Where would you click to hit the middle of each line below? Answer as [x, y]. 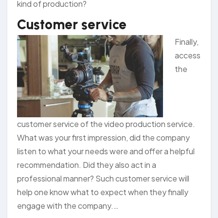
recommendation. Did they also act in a [87, 164]
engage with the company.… [68, 205]
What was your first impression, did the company [103, 137]
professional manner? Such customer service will [103, 178]
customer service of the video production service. [106, 124]
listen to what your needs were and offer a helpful [106, 151]
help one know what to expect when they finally [103, 192]
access [188, 55]
